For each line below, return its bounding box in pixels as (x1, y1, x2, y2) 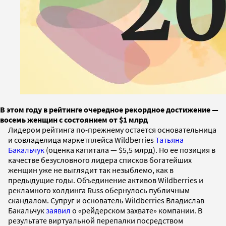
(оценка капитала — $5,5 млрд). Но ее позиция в (44, 144, 215, 155)
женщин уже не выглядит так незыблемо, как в (8, 164, 174, 175)
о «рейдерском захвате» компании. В (71, 205, 202, 215)
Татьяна (155, 134, 184, 145)
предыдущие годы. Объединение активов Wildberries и (8, 175, 203, 185)
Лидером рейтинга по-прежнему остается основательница (8, 124, 216, 135)
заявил (46, 205, 71, 215)
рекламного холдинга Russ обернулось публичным (8, 185, 190, 195)
